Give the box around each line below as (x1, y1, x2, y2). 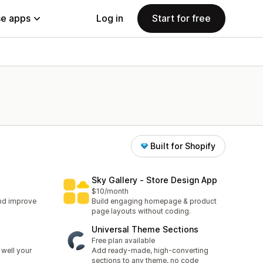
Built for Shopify (150, 141, 215, 151)
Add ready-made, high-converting (92, 246, 208, 255)
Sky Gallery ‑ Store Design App (92, 175, 217, 186)
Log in (96, 12, 123, 24)
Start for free (152, 12, 211, 24)
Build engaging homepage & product (92, 197, 217, 206)
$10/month (92, 187, 129, 196)
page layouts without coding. (92, 207, 191, 216)
